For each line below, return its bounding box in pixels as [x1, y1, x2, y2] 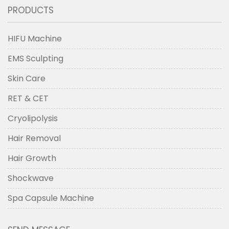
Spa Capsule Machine [8, 192, 94, 204]
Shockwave [8, 172, 54, 185]
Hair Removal [8, 132, 61, 145]
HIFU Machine [8, 33, 62, 45]
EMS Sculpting [8, 53, 63, 65]
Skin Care [8, 73, 45, 85]
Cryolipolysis [8, 112, 58, 125]
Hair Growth [8, 152, 56, 165]
